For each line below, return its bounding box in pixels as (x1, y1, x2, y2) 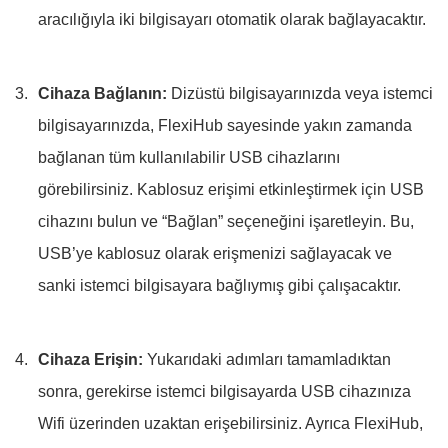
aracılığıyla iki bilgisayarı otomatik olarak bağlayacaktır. (38, 11, 426, 29)
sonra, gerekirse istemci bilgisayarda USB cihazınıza (38, 383, 411, 401)
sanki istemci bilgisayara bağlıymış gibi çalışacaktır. (38, 277, 401, 295)
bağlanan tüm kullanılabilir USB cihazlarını (38, 149, 340, 167)
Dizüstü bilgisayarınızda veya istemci (167, 85, 433, 103)
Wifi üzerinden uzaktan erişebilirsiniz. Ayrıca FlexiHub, (38, 415, 423, 433)
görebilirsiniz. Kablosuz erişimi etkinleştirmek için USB (38, 181, 424, 199)
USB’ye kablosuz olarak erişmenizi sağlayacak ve (38, 245, 392, 263)
